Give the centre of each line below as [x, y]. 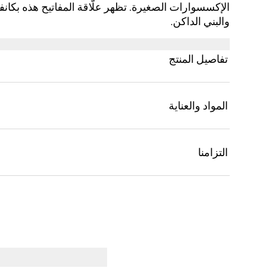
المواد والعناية [198, 106]
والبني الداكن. [200, 22]
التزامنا [213, 153]
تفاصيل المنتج [198, 59]
